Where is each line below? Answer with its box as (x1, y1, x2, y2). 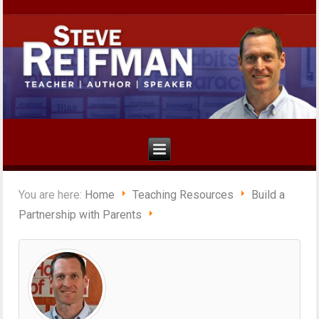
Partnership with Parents (19, 208, 142, 222)
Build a (251, 188, 286, 202)
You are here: (19, 188, 85, 202)
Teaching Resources (132, 188, 234, 202)
